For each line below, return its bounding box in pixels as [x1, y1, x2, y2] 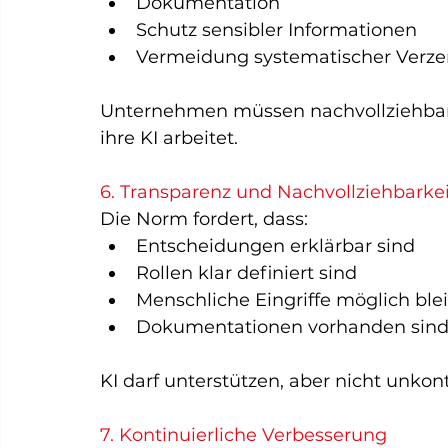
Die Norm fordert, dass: [100, 208, 308, 230]
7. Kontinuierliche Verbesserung [100, 424, 387, 446]
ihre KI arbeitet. [100, 127, 238, 149]
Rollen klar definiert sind [136, 262, 357, 284]
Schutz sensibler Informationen [136, 19, 417, 41]
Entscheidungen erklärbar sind [136, 235, 415, 257]
